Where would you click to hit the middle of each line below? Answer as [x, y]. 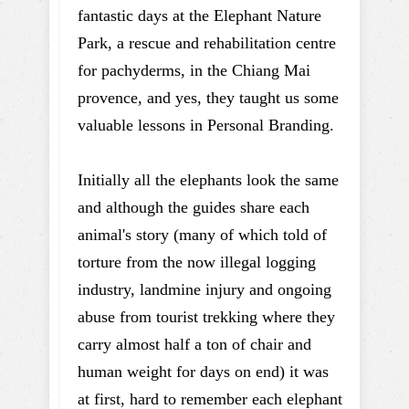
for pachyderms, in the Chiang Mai [194, 70]
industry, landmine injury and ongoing [204, 289]
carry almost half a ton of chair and [194, 344]
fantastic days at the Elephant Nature [199, 16]
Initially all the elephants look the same [208, 180]
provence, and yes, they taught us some [208, 98]
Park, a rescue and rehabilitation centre [207, 43]
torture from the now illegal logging [197, 262]
